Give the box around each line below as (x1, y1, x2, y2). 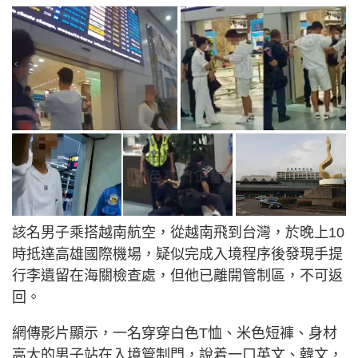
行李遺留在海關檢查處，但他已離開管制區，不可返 (12, 268, 343, 284)
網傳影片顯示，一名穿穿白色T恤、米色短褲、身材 (12, 325, 337, 342)
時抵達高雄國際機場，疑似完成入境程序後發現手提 (12, 246, 343, 263)
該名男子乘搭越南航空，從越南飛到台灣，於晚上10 (12, 225, 344, 241)
